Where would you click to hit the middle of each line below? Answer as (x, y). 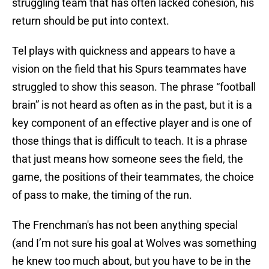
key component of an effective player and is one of (132, 123)
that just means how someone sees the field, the (128, 159)
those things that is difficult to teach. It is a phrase (130, 141)
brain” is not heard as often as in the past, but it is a (132, 105)
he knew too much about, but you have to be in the (131, 261)
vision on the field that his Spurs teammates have (129, 69)
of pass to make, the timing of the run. (102, 195)
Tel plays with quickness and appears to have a (124, 51)
